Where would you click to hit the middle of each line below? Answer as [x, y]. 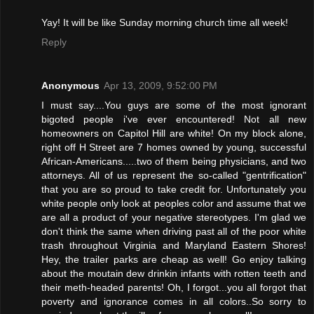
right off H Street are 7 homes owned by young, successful [174, 148]
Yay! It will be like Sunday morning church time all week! [165, 23]
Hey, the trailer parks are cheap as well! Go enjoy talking [174, 260]
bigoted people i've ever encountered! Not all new [174, 120]
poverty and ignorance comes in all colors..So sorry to [174, 302]
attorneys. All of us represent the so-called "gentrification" [174, 176]
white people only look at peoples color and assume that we [174, 204]
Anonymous [70, 86]
